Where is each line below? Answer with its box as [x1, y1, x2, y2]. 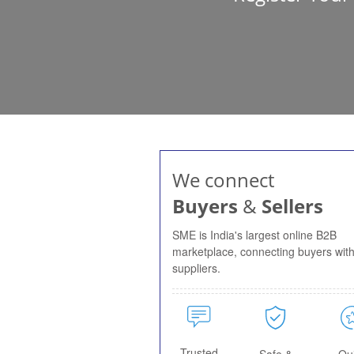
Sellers [262, 193, 323, 219]
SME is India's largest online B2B [172, 227, 337, 243]
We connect [172, 167, 274, 193]
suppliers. [172, 260, 220, 276]
